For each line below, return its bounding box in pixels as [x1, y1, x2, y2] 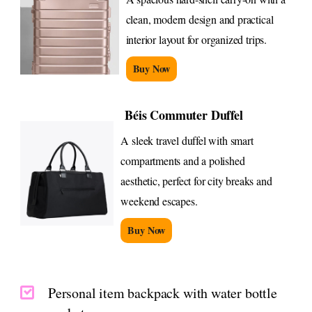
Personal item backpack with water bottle [48, 283, 277, 303]
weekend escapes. [120, 194, 198, 209]
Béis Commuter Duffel [120, 106, 243, 125]
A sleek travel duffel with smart [120, 133, 253, 148]
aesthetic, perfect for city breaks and [120, 173, 272, 189]
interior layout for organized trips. [125, 32, 267, 47]
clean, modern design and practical [125, 12, 274, 27]
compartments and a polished [120, 153, 245, 169]
